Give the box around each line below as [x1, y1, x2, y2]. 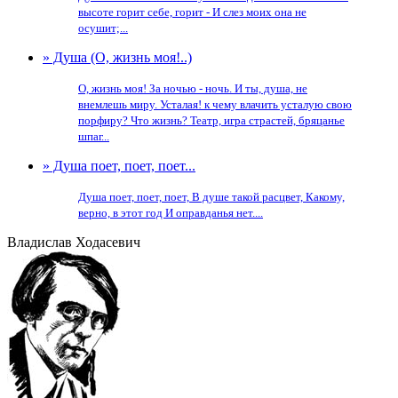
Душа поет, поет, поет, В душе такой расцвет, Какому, [78, 190, 345, 203]
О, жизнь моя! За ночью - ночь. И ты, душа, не [78, 82, 307, 95]
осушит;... [78, 21, 128, 35]
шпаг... [78, 130, 109, 143]
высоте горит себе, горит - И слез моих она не [78, 5, 306, 19]
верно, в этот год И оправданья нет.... [78, 206, 263, 219]
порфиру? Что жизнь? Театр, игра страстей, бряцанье [78, 114, 345, 127]
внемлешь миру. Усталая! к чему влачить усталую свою [78, 98, 352, 111]
